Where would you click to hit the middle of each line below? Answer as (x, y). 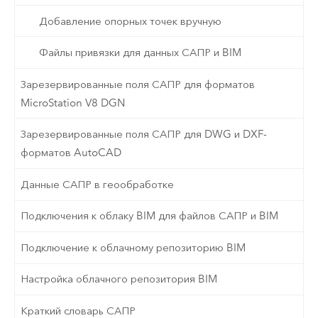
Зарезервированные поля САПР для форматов (138, 84)
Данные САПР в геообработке (98, 184)
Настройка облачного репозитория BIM (119, 279)
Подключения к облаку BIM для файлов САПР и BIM (150, 216)
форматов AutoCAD (71, 153)
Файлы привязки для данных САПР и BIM (140, 53)
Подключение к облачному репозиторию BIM (133, 247)
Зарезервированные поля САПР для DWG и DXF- (144, 135)
